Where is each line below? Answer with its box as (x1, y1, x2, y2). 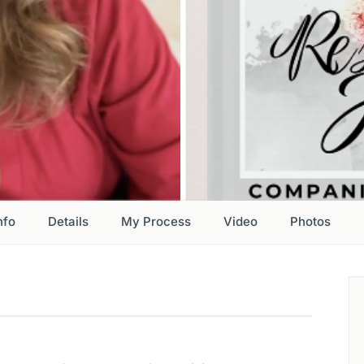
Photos (290, 214, 331, 230)
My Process (121, 214, 191, 230)
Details (48, 214, 89, 230)
